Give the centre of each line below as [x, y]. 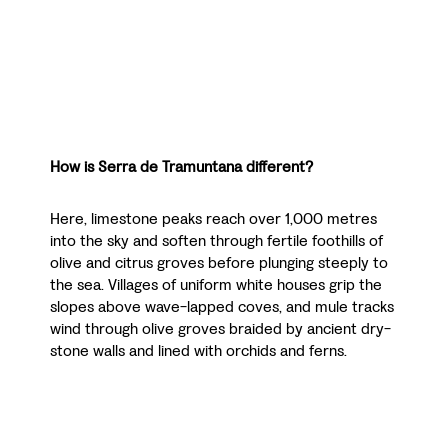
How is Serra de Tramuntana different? [181, 167]
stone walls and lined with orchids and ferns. [198, 351]
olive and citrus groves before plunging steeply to [219, 263]
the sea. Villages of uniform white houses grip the [216, 285]
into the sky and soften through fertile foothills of [216, 241]
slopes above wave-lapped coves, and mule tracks [222, 307]
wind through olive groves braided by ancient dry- [220, 329]
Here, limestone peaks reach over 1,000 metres [213, 219]
